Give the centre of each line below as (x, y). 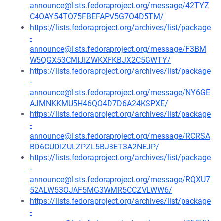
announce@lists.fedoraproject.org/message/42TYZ (119, 6)
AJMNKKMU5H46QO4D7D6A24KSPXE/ (99, 103)
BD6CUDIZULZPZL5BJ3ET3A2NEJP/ (94, 147)
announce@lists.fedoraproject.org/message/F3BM (118, 49)
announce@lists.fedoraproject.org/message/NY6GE (120, 92)
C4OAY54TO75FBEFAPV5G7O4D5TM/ (97, 17)
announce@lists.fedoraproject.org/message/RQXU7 (120, 179)
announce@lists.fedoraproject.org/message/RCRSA (120, 136)
